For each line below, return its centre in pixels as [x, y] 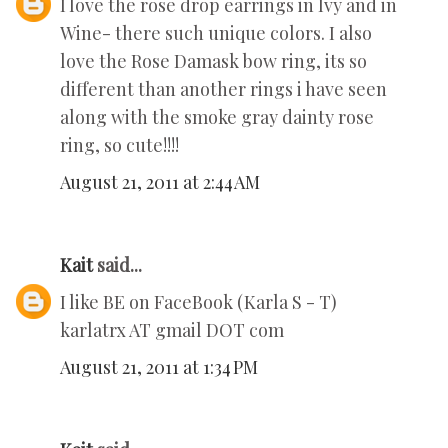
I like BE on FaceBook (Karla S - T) [198, 302]
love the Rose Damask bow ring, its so [213, 61]
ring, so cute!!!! [119, 145]
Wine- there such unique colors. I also [216, 33]
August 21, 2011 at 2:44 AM [160, 182]
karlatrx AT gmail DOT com [172, 330]
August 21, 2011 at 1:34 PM [159, 367]
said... [117, 265]
